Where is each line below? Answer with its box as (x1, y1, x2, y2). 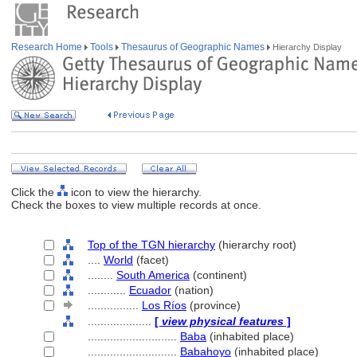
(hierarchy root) (215, 238, 296, 251)
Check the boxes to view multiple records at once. (11, 198, 261, 211)
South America (116, 269, 190, 281)
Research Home (11, 41, 84, 53)
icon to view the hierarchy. (68, 186, 202, 198)
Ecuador (129, 284, 171, 296)
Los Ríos (142, 299, 186, 312)
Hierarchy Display (270, 42, 342, 52)
